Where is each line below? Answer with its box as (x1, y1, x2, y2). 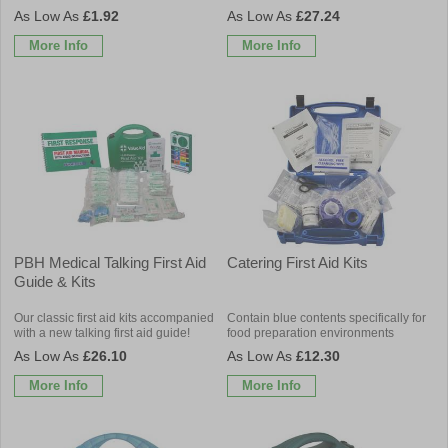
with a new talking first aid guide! (14, 325, 190, 340)
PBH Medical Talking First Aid (14, 253, 206, 271)
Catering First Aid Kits (227, 253, 368, 271)
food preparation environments (227, 325, 394, 340)
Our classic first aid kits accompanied (14, 310, 214, 325)
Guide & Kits (14, 272, 96, 290)
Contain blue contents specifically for (227, 310, 426, 325)
